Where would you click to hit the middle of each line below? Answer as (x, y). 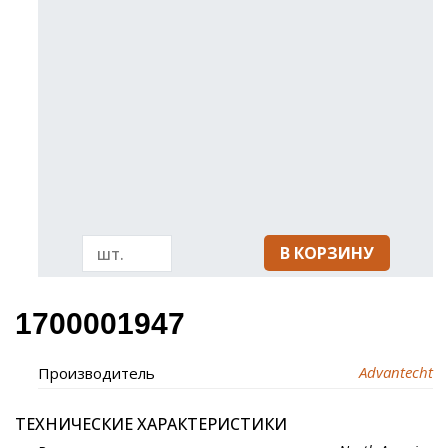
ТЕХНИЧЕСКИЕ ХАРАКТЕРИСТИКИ (151, 424)
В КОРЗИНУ (326, 252)
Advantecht (395, 372)
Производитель (97, 373)
